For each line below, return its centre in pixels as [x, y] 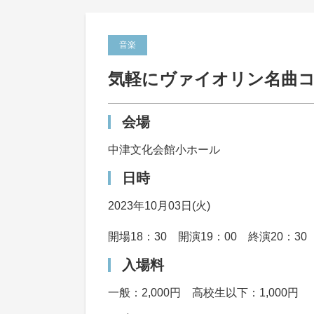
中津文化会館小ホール [164, 150]
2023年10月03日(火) [159, 206]
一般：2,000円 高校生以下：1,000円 [203, 293]
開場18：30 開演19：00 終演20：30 [207, 237]
